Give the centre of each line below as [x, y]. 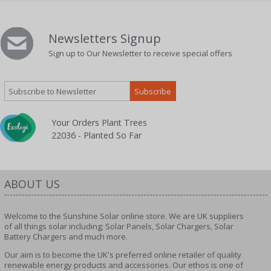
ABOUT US [32, 184]
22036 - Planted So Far [96, 135]
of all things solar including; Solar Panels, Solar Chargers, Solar [119, 227]
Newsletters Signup [104, 39]
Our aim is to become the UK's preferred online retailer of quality [122, 255]
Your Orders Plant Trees [99, 123]
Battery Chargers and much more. [66, 237]
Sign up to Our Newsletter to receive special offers [140, 54]
